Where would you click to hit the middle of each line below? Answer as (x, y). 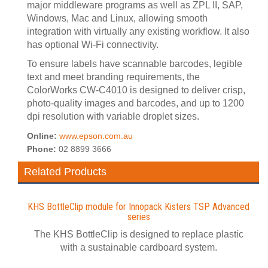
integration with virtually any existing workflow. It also (138, 31)
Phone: (43, 149)
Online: (43, 136)
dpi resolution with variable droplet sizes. (113, 116)
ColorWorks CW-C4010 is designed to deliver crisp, (136, 90)
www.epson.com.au (96, 136)
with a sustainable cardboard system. (138, 247)
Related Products (65, 172)
